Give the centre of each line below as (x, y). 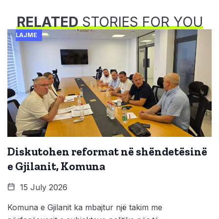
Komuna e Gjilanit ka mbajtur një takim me (85, 208)
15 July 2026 (43, 187)
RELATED (47, 22)
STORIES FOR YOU (140, 22)
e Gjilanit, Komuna (56, 166)
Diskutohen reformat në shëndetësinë (107, 152)
